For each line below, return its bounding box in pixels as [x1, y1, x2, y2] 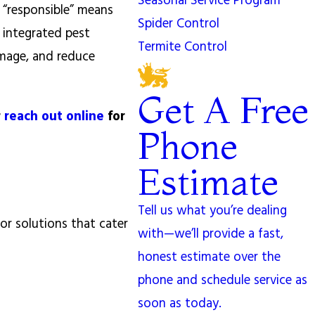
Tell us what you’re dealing [138, 200, 288, 221]
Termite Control [138, 36, 228, 58]
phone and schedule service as [138, 269, 308, 291]
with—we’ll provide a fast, [138, 223, 284, 245]
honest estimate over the [138, 246, 281, 268]
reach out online [4, 105, 105, 127]
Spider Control [138, 13, 220, 34]
